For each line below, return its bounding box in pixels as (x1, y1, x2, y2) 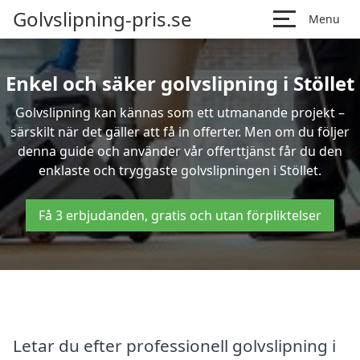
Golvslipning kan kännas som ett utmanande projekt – (15, 104, 345, 121)
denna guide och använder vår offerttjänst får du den (18, 142, 342, 160)
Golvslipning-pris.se (13, 6, 192, 32)
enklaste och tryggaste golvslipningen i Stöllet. (39, 162, 321, 179)
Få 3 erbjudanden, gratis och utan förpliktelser (39, 207, 321, 224)
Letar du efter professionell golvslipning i (13, 333, 336, 357)
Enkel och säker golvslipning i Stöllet (6, 70, 354, 96)
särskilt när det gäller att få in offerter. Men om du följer (10, 123, 350, 141)
